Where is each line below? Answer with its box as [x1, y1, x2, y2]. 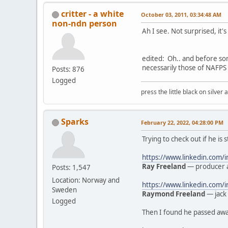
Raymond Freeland [142, 189, 205, 198]
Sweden [52, 185, 77, 194]
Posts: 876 [52, 64, 84, 74]
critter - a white [61, 8, 124, 19]
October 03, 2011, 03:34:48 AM [141, 10, 221, 18]
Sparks [61, 116, 89, 127]
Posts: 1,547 [52, 162, 91, 172]
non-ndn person [52, 17, 117, 29]
